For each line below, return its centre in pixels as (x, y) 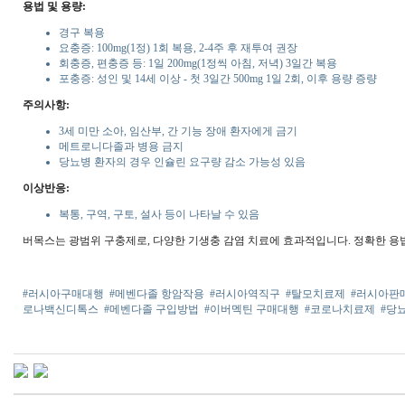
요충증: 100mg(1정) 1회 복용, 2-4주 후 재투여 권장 (178, 48)
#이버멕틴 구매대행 (252, 310)
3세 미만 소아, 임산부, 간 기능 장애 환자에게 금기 (178, 132)
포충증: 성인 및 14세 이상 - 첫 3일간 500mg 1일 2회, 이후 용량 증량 (218, 79)
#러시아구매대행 (63, 294)
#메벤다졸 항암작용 (157, 294)
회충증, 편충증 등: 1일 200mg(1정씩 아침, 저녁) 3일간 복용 (198, 64)
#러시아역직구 (245, 294)
